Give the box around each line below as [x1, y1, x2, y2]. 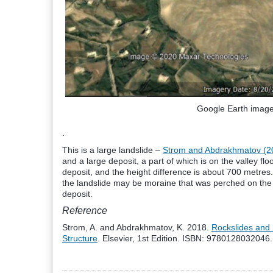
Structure [62, 233, 97, 243]
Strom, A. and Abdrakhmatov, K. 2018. [62, 222, 211, 232]
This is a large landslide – [62, 145, 163, 155]
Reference [62, 205, 107, 216]
